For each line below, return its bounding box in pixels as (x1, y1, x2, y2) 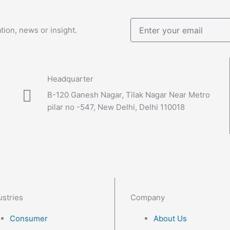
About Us (154, 214, 187, 223)
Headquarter (47, 74, 93, 84)
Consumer (10, 214, 48, 223)
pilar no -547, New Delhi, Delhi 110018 (47, 102, 185, 112)
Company (130, 193, 165, 202)
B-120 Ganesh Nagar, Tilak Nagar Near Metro (47, 90, 210, 100)
